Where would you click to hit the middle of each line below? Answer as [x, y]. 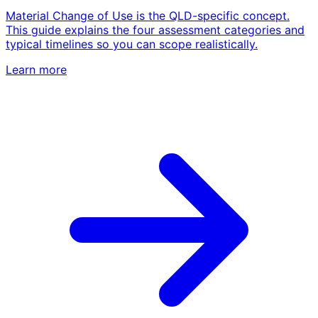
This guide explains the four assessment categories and [155, 29]
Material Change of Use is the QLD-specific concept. [148, 15]
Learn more [36, 69]
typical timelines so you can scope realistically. [132, 44]
